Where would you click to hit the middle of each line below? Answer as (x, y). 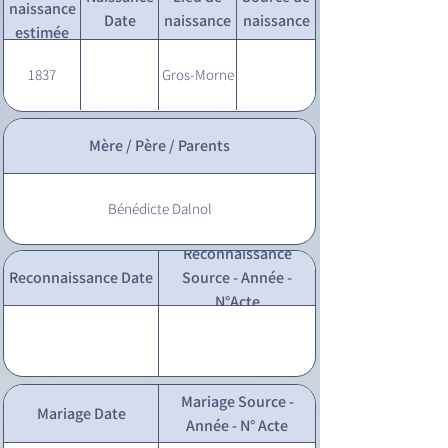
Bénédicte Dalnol (159, 208)
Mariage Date (81, 413)
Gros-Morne (197, 74)
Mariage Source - (237, 401)
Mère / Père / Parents (159, 145)
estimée (42, 32)
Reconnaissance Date (81, 277)
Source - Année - (237, 277)
